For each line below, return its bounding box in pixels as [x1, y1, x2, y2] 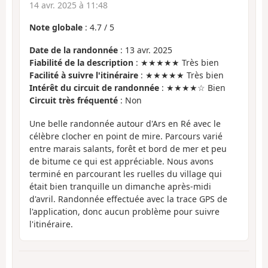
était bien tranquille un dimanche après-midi [29, 180, 211, 192]
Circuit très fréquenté [29, 95, 118, 106]
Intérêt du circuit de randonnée [29, 82, 159, 94]
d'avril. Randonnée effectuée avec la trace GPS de [29, 193, 227, 205]
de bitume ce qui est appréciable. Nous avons [29, 155, 214, 167]
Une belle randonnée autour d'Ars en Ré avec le [29, 117, 221, 129]
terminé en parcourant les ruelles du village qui [29, 167, 222, 179]
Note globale [29, 21, 83, 33]
